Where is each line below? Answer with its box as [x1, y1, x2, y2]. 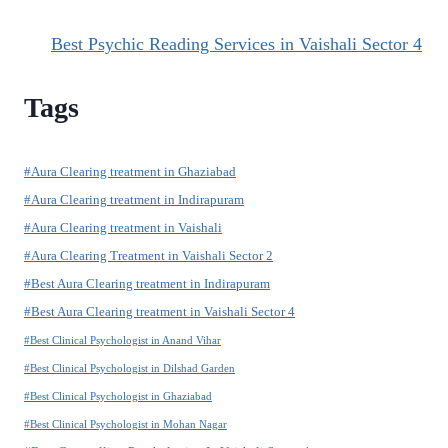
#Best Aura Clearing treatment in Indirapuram [24, 275, 270, 291]
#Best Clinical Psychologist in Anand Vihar [24, 334, 221, 346]
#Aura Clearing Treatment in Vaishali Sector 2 [24, 247, 273, 263]
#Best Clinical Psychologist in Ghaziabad [24, 390, 212, 402]
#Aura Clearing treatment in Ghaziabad [24, 163, 236, 179]
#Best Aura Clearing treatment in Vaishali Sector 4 [24, 303, 295, 319]
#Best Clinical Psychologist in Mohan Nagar [24, 418, 227, 430]
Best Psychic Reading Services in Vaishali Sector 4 [51, 33, 422, 54]
